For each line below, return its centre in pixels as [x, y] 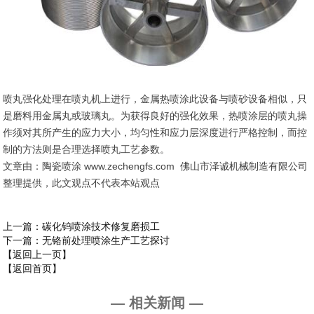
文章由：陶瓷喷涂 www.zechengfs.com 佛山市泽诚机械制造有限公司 [156, 166]
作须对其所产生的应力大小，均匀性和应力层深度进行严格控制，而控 [155, 132]
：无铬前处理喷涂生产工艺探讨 [101, 240]
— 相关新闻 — [157, 303]
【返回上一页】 [37, 254]
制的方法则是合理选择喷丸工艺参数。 [87, 149]
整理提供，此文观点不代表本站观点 [82, 183]
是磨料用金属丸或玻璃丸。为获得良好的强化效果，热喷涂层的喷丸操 [155, 116]
